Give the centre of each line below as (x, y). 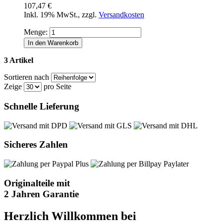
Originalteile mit (37, 183)
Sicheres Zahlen (36, 145)
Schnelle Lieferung (42, 106)
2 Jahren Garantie (41, 194)
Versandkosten (121, 15)
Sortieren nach (27, 77)
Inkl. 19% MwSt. (51, 15)
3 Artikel (19, 60)
